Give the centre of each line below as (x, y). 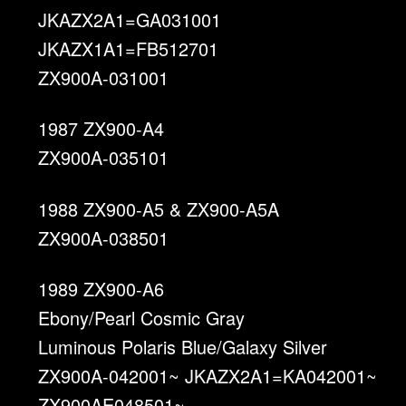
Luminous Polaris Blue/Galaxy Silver (183, 347)
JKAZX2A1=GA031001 (130, 20)
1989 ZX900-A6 (101, 289)
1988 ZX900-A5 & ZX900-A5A (159, 208)
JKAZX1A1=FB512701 (129, 49)
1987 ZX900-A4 (101, 129)
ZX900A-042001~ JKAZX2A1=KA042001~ (208, 376)
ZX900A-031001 (104, 78)
